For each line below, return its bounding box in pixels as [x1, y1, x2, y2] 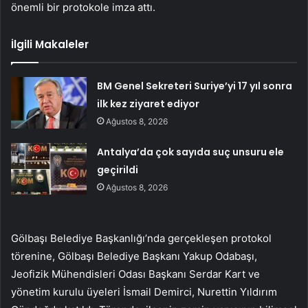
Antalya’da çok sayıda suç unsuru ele [97, 145, 285, 159]
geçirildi [97, 163, 139, 177]
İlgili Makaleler [11, 37, 89, 52]
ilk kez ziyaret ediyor [97, 97, 200, 111]
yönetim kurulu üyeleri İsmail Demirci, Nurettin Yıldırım [11, 285, 277, 299]
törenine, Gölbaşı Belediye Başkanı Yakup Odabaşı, [11, 250, 257, 263]
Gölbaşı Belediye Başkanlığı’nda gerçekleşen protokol [11, 232, 272, 245]
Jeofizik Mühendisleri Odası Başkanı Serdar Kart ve [11, 267, 260, 281]
